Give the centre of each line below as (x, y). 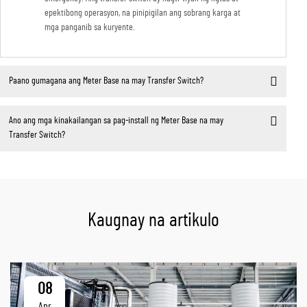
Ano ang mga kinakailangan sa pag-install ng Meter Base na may (116, 121)
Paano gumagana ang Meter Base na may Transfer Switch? (106, 81)
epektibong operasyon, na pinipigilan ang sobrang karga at (143, 13)
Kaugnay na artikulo (153, 220)
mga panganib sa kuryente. (90, 27)
